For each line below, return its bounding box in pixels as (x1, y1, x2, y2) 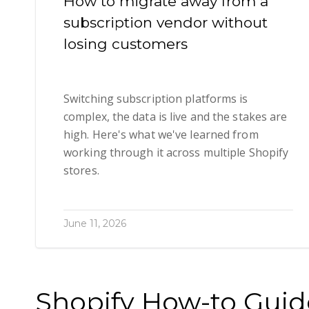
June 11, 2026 (63, 217, 126, 230)
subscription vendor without (63, 13, 268, 31)
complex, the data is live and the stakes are (63, 109, 288, 125)
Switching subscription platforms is (63, 91, 248, 107)
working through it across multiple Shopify (63, 145, 289, 161)
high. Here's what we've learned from (63, 127, 259, 143)
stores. (63, 163, 99, 179)
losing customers (63, 34, 188, 52)
